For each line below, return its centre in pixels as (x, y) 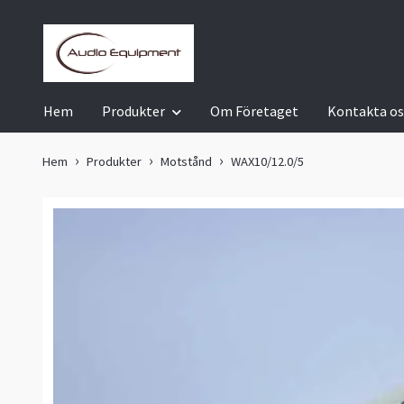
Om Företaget (254, 111)
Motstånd (186, 162)
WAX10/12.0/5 (267, 162)
